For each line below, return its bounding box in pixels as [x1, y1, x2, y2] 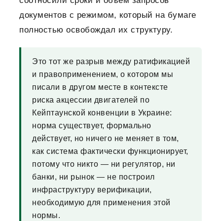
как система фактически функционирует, [32, 147, 188, 156]
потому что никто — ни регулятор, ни [32, 160, 176, 169]
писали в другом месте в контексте [32, 83, 168, 92]
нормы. [32, 211, 60, 220]
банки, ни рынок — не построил [32, 173, 155, 182]
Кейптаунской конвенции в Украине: [32, 109, 172, 117]
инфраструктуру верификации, [32, 185, 152, 194]
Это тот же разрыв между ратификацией [32, 57, 190, 66]
